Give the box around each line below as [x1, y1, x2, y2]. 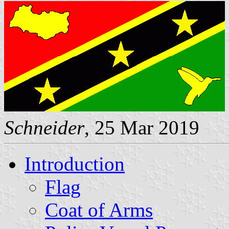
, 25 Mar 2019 [84, 116, 199, 139]
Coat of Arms [45, 198, 153, 221]
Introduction [25, 152, 125, 175]
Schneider [4, 116, 84, 139]
